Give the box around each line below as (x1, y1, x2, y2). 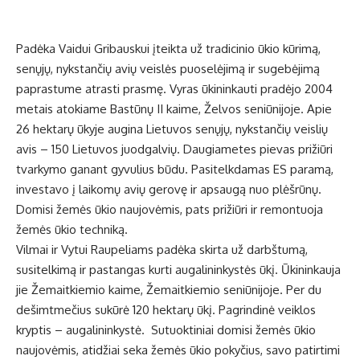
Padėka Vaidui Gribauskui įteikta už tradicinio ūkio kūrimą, (16, 41, 321, 57)
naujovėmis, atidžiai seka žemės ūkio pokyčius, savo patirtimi (16, 342, 340, 358)
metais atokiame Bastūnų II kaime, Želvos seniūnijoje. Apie (16, 101, 332, 117)
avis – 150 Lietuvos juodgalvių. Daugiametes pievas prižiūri (16, 141, 333, 157)
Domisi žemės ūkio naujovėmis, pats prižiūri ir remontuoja (16, 202, 323, 218)
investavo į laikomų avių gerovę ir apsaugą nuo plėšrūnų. (16, 182, 321, 198)
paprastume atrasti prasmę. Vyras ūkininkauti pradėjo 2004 (16, 81, 333, 97)
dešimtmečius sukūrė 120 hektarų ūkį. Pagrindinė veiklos (16, 302, 316, 318)
